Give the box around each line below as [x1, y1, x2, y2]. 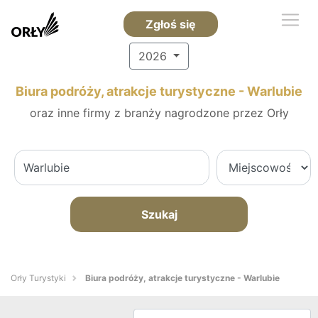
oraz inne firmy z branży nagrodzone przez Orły [29, 106, 289, 120]
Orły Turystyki [11, 273, 66, 283]
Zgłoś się [145, 17, 196, 31]
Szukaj [141, 207, 177, 221]
